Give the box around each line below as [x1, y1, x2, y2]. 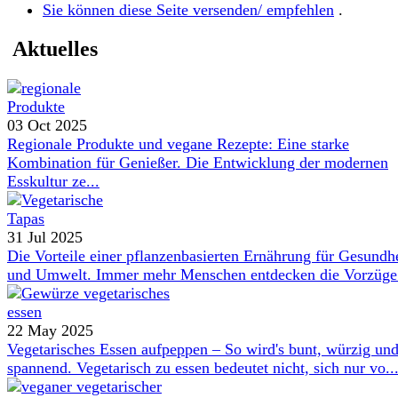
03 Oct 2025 [7, 116, 87, 134]
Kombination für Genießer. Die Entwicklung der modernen [7, 154, 388, 171]
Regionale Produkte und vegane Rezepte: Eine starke [7, 135, 349, 153]
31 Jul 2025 [7, 228, 83, 246]
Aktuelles [7, 37, 98, 61]
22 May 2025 [7, 322, 93, 339]
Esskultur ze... [7, 172, 99, 190]
